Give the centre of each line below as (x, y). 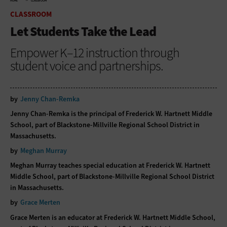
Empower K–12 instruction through (95, 52)
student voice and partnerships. (87, 66)
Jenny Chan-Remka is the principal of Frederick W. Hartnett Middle (111, 113)
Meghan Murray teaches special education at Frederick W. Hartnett (110, 166)
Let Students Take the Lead (83, 31)
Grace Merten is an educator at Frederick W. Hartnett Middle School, (113, 217)
